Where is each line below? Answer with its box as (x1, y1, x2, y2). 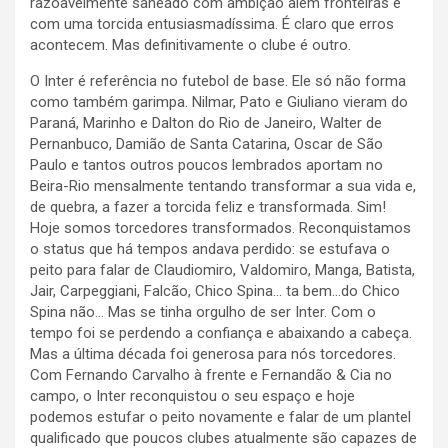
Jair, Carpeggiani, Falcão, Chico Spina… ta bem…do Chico (30, 281, 400, 300)
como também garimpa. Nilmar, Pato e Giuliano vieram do (30, 92, 408, 111)
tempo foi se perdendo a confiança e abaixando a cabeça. (30, 323, 412, 342)
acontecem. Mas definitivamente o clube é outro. (30, 35, 351, 54)
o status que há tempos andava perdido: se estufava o (30, 239, 390, 258)
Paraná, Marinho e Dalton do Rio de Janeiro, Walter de (30, 113, 382, 132)
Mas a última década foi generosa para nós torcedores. (30, 344, 396, 363)
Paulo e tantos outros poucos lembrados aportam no (30, 155, 383, 174)
